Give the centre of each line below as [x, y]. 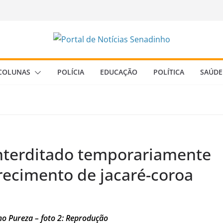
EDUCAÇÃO [119, 72]
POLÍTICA [169, 72]
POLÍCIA [71, 72]
